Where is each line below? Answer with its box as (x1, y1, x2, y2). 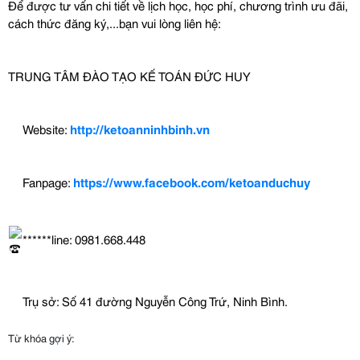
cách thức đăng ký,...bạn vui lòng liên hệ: (8, 14, 221, 31)
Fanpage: (22, 173, 73, 190)
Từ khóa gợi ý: (8, 330, 75, 345)
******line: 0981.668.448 (22, 229, 145, 247)
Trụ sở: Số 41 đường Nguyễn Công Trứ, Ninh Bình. (22, 292, 288, 309)
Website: (22, 120, 70, 137)
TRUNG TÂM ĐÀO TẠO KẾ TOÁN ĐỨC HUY (8, 67, 251, 84)
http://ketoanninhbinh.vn (70, 120, 210, 137)
